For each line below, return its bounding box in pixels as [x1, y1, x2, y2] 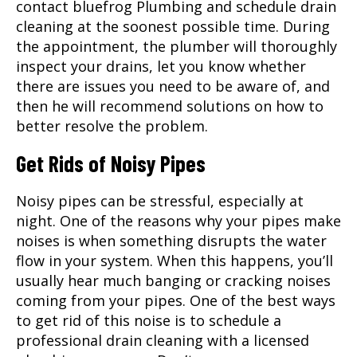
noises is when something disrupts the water [16, 230, 327, 250]
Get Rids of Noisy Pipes [16, 149, 206, 177]
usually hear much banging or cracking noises [16, 270, 331, 290]
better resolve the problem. [16, 116, 208, 135]
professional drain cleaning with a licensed [16, 330, 309, 350]
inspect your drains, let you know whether [16, 56, 306, 76]
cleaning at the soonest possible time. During [16, 16, 330, 36]
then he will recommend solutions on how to [16, 96, 324, 116]
